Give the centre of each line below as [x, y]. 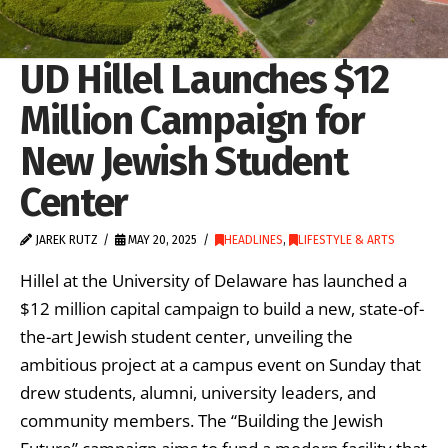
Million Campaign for [192, 121]
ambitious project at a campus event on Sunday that [220, 364]
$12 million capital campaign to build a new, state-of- [222, 308]
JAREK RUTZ [65, 240]
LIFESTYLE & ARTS [346, 240]
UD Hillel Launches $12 [204, 80]
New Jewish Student [184, 162]
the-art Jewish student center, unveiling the [186, 336]
